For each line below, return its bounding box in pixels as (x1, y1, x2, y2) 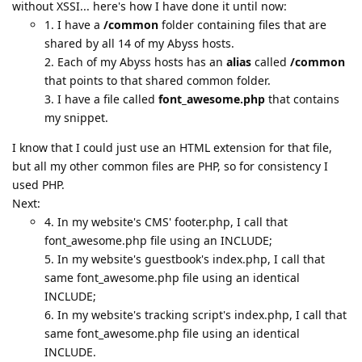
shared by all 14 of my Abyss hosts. (44, 36, 234, 51)
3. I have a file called (44, 91, 158, 107)
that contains (265, 91, 339, 107)
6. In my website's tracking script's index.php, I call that (44, 307, 347, 322)
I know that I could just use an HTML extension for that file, (12, 140, 332, 155)
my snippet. (44, 110, 108, 125)
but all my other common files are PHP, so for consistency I (12, 158, 328, 174)
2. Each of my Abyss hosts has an (44, 54, 226, 69)
